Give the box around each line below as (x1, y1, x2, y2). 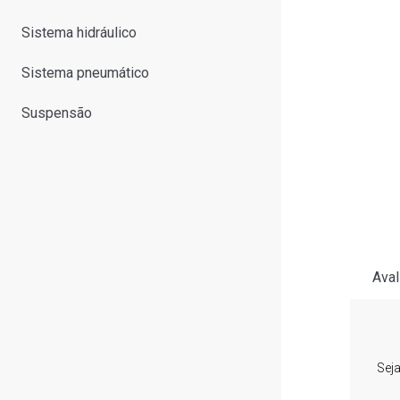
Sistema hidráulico (21, 24, 137, 41)
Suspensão (21, 104, 92, 121)
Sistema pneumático (21, 64, 149, 81)
